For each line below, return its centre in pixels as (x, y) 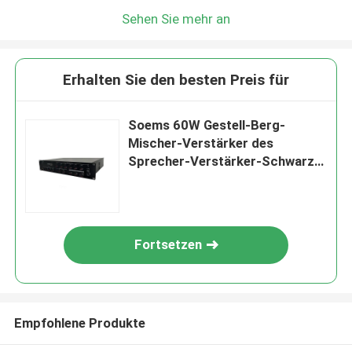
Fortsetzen (169, 245)
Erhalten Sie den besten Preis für (176, 80)
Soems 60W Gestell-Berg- (207, 125)
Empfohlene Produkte (79, 323)
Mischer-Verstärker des (201, 143)
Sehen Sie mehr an (176, 18)
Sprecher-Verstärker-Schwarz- (224, 161)
